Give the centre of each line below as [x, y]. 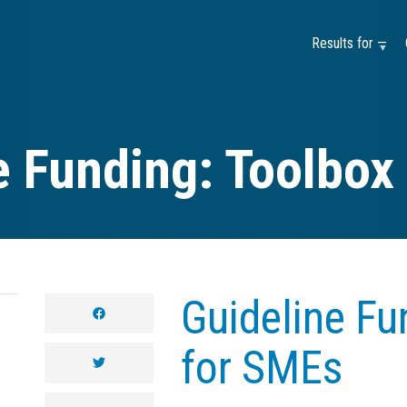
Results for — [349, 43]
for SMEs [262, 368]
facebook [129, 313]
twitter [121, 362]
